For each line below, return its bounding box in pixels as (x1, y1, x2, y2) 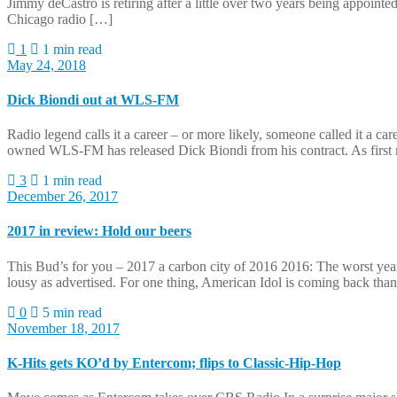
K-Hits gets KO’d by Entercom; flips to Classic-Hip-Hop (7, 354, 341, 370)
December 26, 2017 (7, 189, 118, 205)
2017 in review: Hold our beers (7, 223, 191, 239)
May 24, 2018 (7, 57, 86, 73)
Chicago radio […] (7, 11, 113, 27)
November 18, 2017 (7, 320, 120, 336)
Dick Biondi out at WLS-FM (7, 91, 179, 107)
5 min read (39, 304, 102, 320)
